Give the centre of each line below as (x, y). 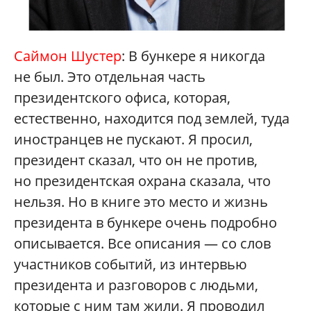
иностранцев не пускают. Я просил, (133, 139)
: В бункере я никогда (193, 56)
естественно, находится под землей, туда (152, 118)
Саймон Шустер (68, 56)
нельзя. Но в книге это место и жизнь (141, 201)
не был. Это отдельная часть (110, 76)
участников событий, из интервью (131, 264)
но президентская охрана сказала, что (142, 180)
